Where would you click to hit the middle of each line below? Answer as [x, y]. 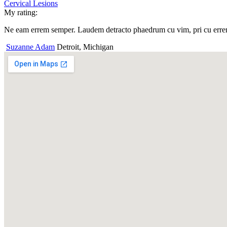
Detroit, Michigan [85, 47]
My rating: [21, 12]
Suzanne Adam [30, 47]
